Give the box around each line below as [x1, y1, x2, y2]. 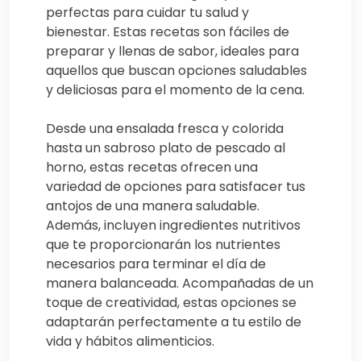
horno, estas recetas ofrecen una [46, 157, 258, 176]
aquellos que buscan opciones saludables [46, 60, 307, 80]
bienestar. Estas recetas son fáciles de [46, 22, 289, 41]
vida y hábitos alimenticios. [46, 331, 214, 351]
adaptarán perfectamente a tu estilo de [46, 312, 301, 331]
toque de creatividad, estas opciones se [46, 293, 297, 312]
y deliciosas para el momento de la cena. [46, 80, 305, 99]
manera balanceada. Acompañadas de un [46, 273, 313, 293]
